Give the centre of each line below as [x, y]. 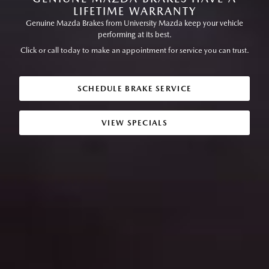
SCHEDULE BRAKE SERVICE [134, 88]
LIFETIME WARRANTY [134, 11]
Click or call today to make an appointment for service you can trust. [134, 50]
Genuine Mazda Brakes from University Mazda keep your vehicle [134, 23]
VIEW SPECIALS [134, 122]
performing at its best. [134, 34]
